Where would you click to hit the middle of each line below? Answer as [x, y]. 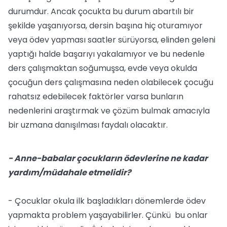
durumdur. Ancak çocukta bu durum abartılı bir [101, 11]
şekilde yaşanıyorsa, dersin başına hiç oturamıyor [105, 26]
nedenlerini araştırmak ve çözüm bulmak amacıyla [109, 111]
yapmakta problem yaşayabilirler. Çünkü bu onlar [108, 215]
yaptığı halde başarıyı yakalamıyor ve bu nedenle [106, 54]
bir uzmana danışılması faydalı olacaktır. [88, 125]
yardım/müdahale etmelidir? [70, 173]
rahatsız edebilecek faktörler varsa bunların [96, 97]
